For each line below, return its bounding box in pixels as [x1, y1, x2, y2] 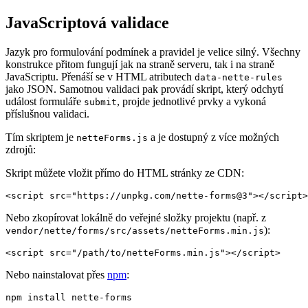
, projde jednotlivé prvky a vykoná [117, 96, 266, 108]
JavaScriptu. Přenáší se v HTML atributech [5, 71, 195, 83]
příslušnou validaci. [5, 108, 89, 120]
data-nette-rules [195, 72, 283, 83]
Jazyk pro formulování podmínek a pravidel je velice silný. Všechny [5, 46, 300, 58]
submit [84, 97, 117, 108]
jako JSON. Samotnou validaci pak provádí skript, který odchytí [5, 83, 283, 96]
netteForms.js [76, 133, 148, 144]
